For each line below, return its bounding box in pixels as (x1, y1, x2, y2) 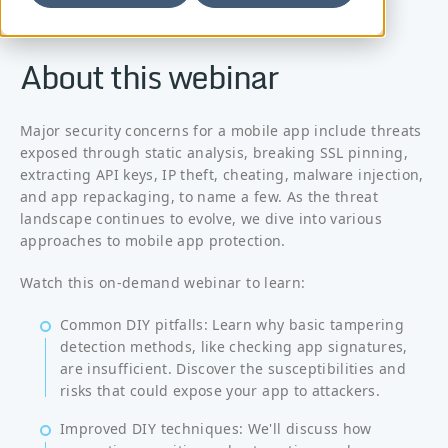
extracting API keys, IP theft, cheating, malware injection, (20, 165, 424, 184)
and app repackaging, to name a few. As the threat (20, 187, 379, 206)
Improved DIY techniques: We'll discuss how (60, 419, 372, 438)
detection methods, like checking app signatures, (60, 337, 408, 356)
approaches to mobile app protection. (20, 231, 286, 250)
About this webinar (20, 51, 277, 103)
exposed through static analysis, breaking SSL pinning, (20, 143, 408, 162)
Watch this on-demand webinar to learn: (20, 273, 306, 292)
